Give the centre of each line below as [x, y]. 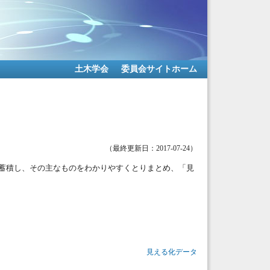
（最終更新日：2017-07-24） [151, 149]
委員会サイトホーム [159, 69]
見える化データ [172, 252]
